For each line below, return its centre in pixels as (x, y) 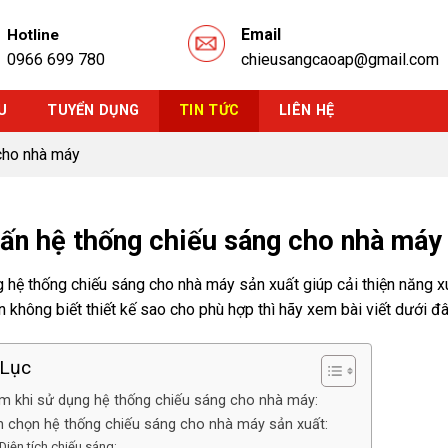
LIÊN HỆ (307, 110)
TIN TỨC (209, 110)
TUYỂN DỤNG (93, 110)
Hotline (32, 35)
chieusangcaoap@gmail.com (340, 59)
